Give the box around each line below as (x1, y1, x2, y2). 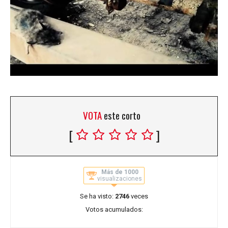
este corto (103, 107, 140, 122)
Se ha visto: (80, 192, 115, 200)
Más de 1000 (101, 168, 138, 176)
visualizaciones (97, 175, 142, 182)
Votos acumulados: (85, 205, 143, 213)
